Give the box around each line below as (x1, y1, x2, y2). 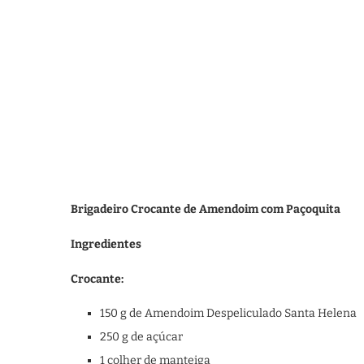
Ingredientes (71, 237, 141, 251)
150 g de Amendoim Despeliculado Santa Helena (100, 306, 357, 320)
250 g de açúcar (100, 330, 183, 344)
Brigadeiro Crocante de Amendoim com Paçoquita (71, 202, 340, 216)
